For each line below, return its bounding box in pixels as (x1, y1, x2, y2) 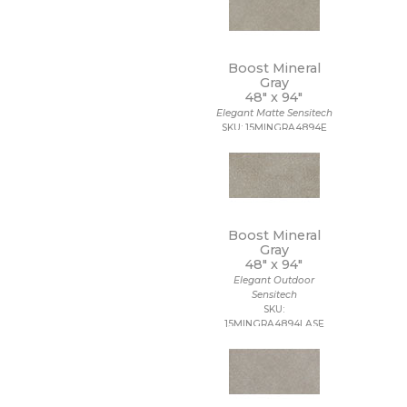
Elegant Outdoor (233, 274, 315, 286)
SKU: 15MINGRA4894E (221, 122, 327, 134)
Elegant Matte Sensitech (215, 107, 333, 119)
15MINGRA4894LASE (223, 318, 324, 330)
